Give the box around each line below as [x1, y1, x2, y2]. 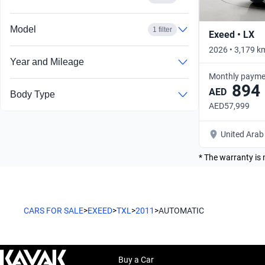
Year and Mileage [10, 57, 84, 67]
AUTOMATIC [159, 205, 204, 215]
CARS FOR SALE [24, 205, 83, 215]
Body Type [10, 89, 55, 100]
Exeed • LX [209, 28, 254, 40]
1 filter [153, 25, 172, 34]
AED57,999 [209, 101, 250, 111]
